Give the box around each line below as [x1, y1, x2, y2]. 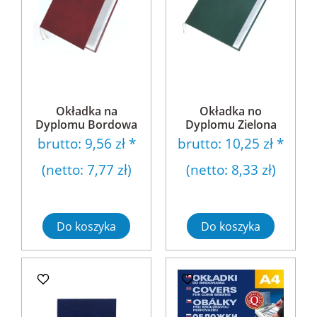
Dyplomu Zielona [185, 117, 277, 132]
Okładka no [200, 103, 262, 119]
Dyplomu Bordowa [35, 117, 137, 132]
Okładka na [55, 103, 117, 119]
